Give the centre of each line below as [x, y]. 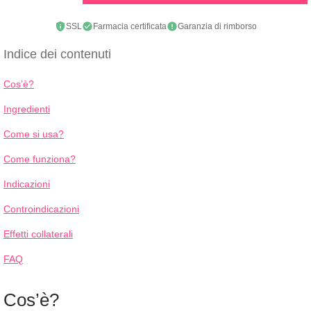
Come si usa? [34, 134]
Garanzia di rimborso [217, 26]
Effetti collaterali [38, 234]
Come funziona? [40, 159]
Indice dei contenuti [57, 54]
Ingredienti [27, 109]
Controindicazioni [41, 209]
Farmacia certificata [129, 26]
